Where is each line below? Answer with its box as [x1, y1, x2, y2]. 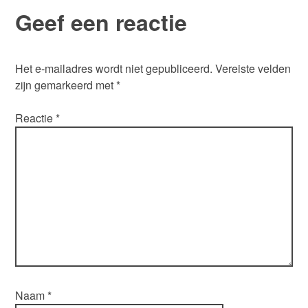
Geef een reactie [15, 6, 188, 38]
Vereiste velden [215, 60, 291, 77]
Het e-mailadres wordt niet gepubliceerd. [15, 60, 213, 77]
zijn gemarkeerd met [15, 77, 117, 93]
